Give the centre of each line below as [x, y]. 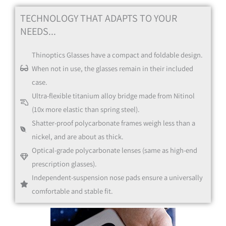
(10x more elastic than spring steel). [86, 109]
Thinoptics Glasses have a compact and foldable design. [117, 54]
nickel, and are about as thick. [77, 136]
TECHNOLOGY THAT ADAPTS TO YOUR [99, 18]
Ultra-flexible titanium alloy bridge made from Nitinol [113, 95]
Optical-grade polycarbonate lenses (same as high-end [114, 150]
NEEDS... [38, 31]
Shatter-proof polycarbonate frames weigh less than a [113, 123]
